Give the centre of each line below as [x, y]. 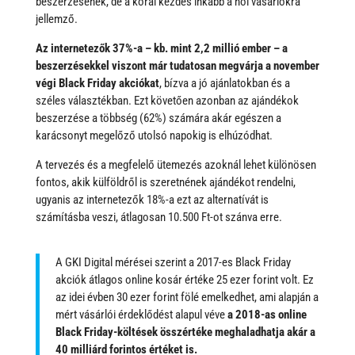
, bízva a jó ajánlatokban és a [224, 83]
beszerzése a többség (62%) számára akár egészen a [158, 118]
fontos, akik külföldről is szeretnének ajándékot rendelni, [165, 182]
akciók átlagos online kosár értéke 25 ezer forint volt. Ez [184, 280]
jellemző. [56, 19]
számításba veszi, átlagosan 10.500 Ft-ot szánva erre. [158, 217]
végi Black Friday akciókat [97, 83]
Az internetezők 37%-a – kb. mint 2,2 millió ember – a [161, 48]
